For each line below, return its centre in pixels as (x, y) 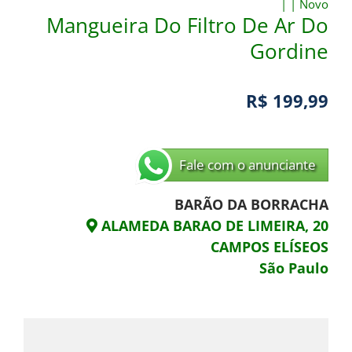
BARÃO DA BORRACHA (251, 205)
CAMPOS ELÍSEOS (269, 247)
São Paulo (294, 268)
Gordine (289, 51)
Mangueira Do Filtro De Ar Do (187, 26)
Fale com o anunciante (247, 165)
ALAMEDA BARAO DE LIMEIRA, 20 (213, 226)
